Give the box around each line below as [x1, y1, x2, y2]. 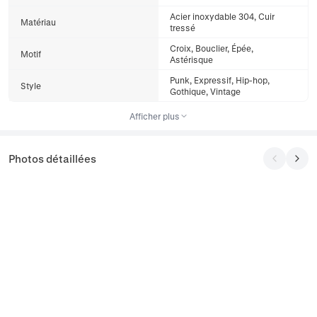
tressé [170, 23, 195, 33]
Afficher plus [129, 111, 180, 121]
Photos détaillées [8, 152, 96, 165]
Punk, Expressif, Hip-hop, [170, 75, 270, 85]
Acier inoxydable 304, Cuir [170, 11, 275, 21]
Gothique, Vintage [170, 86, 241, 96]
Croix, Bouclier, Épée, [170, 43, 253, 53]
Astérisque [170, 54, 213, 64]
